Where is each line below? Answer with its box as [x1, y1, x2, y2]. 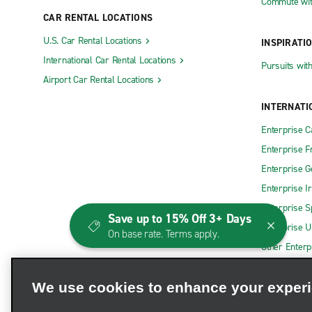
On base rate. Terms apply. [108, 227, 219, 241]
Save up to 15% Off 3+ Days [108, 210, 251, 227]
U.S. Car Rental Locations [43, 34, 142, 48]
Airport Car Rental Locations [43, 73, 154, 87]
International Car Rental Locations [43, 54, 176, 68]
